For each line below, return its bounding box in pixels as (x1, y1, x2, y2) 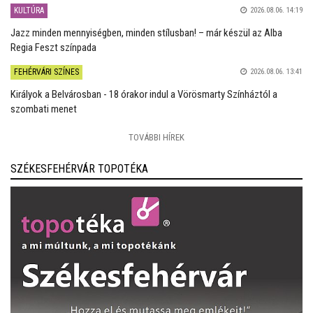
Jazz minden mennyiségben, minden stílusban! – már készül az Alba (10, 26, 282, 39)
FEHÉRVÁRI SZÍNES (14, 66, 79, 77)
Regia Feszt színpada (10, 41, 96, 54)
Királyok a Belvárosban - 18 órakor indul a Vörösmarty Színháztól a (10, 87, 277, 101)
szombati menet (10, 102, 77, 115)
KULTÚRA (14, 5, 44, 15)
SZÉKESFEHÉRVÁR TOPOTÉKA (10, 161, 148, 175)
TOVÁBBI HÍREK (129, 131, 184, 143)
